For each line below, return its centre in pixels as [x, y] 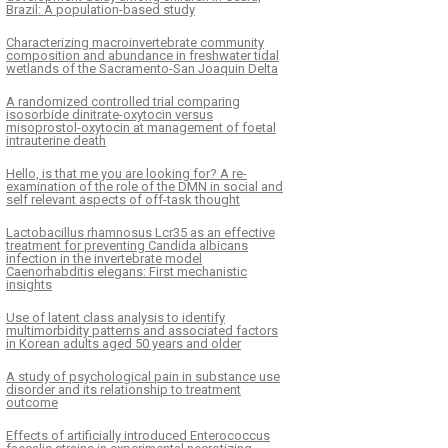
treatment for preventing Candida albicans [127, 246]
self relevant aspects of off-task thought [123, 200]
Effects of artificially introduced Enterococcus [138, 436]
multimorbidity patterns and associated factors [142, 331]
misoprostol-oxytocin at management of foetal [141, 128]
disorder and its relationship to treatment [123, 390]
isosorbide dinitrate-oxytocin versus [109, 115]
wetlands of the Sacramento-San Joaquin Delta [142, 69]
